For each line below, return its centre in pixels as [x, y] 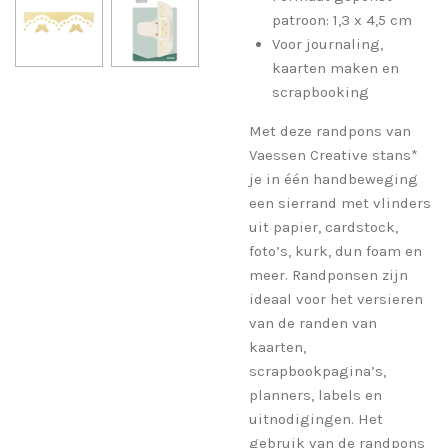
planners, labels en [315, 394]
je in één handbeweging [333, 178]
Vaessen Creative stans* [333, 154]
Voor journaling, [327, 43]
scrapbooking [320, 91]
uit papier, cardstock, [323, 226]
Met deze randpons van [330, 130]
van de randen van [313, 322]
